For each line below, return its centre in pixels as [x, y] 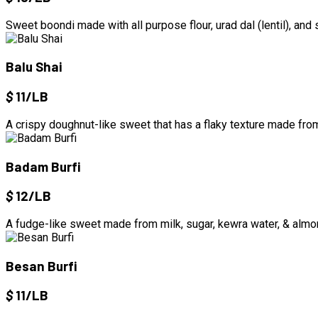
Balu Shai [34, 67]
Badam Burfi [43, 166]
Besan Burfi [42, 265]
